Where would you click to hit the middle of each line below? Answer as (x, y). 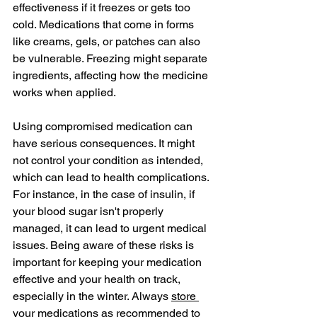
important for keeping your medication (109, 262)
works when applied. (64, 92)
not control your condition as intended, (109, 160)
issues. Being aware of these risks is (105, 245)
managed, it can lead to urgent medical (111, 228)
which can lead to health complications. (112, 177)
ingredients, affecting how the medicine (112, 75)
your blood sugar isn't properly (90, 211)
